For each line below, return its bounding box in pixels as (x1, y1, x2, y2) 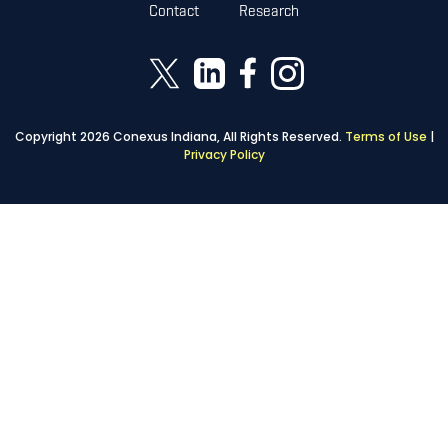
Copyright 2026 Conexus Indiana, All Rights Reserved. (14, 127, 345, 145)
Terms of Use (344, 127, 427, 145)
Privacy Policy (183, 145, 265, 163)
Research (239, 4, 299, 20)
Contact (149, 4, 199, 20)
